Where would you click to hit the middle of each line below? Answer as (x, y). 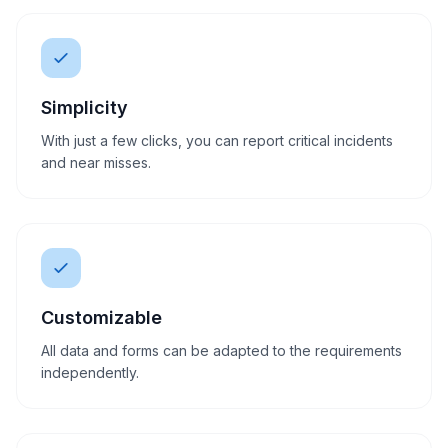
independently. (90, 372)
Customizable (101, 317)
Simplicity (84, 107)
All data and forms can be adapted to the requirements (221, 350)
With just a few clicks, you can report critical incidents (217, 140)
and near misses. (96, 162)
